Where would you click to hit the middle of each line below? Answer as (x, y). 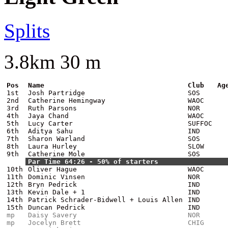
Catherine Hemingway (67, 101)
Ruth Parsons (52, 108)
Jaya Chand (48, 116)
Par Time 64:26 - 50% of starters (93, 162)
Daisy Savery (52, 215)
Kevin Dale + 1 (56, 192)
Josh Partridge (56, 93)
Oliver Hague (52, 169)
